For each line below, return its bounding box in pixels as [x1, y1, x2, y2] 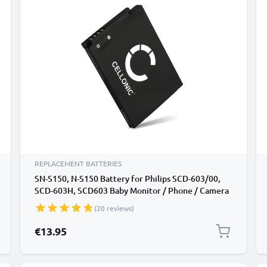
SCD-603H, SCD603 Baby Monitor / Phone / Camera [35, 185, 229, 196]
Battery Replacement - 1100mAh [35, 197, 159, 208]
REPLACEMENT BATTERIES [35, 159, 122, 168]
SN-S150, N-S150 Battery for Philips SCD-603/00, [35, 173, 221, 184]
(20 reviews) [94, 203, 134, 213]
